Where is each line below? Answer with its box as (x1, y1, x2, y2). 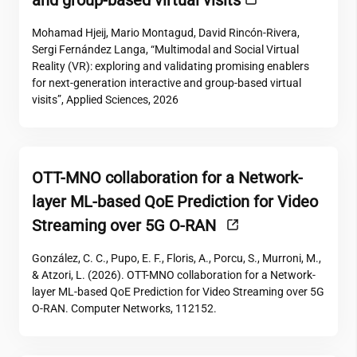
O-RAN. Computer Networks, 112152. (32, 302, 217, 315)
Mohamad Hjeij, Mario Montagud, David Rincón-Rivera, (32, 26, 300, 39)
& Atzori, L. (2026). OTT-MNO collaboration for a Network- (32, 269, 316, 281)
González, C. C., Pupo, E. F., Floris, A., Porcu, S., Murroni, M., (32, 252, 321, 265)
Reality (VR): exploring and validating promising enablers (32, 60, 309, 73)
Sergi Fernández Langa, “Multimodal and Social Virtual (32, 43, 299, 56)
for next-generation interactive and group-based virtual (32, 76, 301, 89)
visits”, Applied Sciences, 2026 (32, 93, 178, 106)
